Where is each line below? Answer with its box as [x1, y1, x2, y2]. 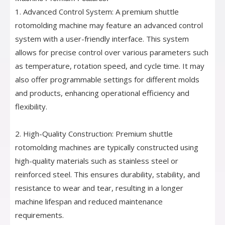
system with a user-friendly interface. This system [15, 34, 189, 44]
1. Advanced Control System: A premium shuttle [15, 7, 179, 17]
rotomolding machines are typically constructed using [15, 142, 198, 153]
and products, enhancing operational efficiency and [15, 88, 189, 98]
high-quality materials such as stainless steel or [15, 156, 178, 166]
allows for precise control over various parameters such [15, 47, 208, 58]
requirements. [15, 210, 64, 220]
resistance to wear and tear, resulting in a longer [15, 183, 183, 193]
